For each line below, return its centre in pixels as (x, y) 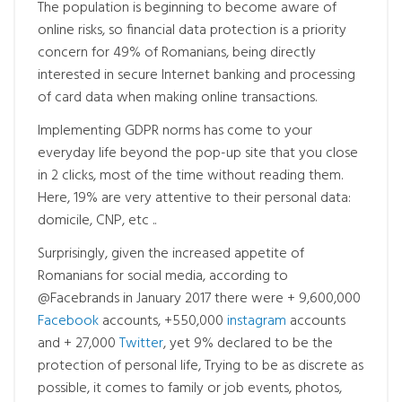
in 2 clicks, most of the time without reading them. (190, 175)
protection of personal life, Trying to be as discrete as (201, 366)
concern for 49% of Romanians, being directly (177, 52)
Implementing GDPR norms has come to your (175, 131)
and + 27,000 (79, 343)
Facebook (68, 321)
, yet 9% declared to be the (248, 343)
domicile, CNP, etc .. (97, 220)
